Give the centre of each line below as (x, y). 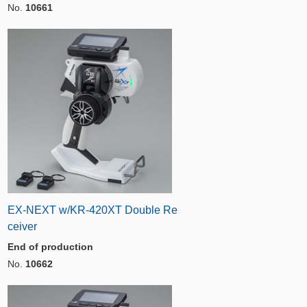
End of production (50, 247)
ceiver (22, 226)
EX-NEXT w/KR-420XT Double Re (93, 210)
